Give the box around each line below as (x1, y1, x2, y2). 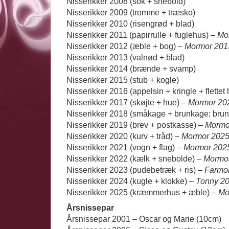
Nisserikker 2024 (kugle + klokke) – (66, 176, 196, 186)
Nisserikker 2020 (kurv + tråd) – (66, 131, 181, 141)
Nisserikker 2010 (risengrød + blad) (66, 19, 194, 28)
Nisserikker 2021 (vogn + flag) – (66, 143, 184, 152)
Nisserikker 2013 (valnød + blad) (66, 53, 185, 62)
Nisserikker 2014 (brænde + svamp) (66, 64, 196, 73)
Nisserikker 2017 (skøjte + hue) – (66, 98, 188, 107)
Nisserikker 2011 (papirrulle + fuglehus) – (66, 30, 217, 39)
